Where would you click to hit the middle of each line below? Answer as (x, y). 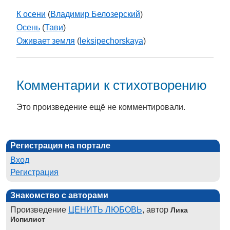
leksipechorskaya (111, 41)
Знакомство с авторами (59, 195)
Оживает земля (46, 41)
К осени (31, 14)
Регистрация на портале (60, 145)
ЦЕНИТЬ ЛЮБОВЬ (105, 209)
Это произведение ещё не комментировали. (101, 107)
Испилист (28, 219)
